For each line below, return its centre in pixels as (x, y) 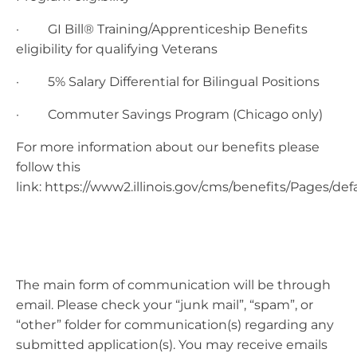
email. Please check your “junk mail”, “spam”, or (165, 304)
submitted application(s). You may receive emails (172, 344)
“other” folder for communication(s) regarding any (175, 324)
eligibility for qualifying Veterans (117, 49)
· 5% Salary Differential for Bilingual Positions (168, 81)
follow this (48, 167)
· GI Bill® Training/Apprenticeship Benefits (162, 29)
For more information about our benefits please (168, 147)
